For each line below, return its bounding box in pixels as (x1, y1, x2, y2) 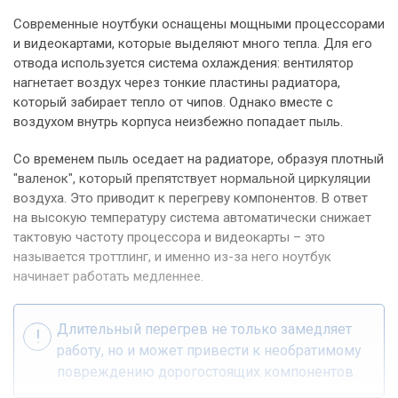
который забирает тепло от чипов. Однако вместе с (13, 94, 333, 111)
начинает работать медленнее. (13, 268, 203, 285)
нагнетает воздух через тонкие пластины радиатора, (13, 75, 340, 92)
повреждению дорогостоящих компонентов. (57, 363, 356, 381)
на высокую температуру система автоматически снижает (13, 210, 371, 227)
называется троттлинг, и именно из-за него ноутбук (13, 249, 331, 266)
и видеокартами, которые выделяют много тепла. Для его (13, 36, 372, 52)
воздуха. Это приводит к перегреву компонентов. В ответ (13, 190, 368, 207)
